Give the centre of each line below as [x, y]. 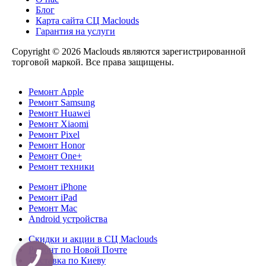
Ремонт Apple [56, 91]
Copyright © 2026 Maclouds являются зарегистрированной [129, 51]
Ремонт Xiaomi [58, 123]
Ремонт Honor [57, 145]
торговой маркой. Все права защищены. [93, 62]
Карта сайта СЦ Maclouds [87, 20]
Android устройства [68, 218]
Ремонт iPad [53, 197]
